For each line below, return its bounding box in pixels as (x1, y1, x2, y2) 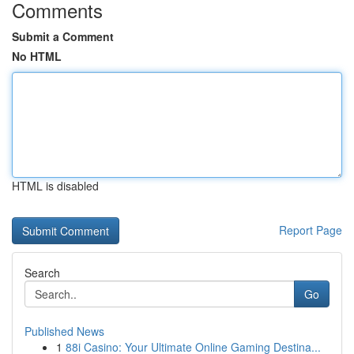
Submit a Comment (12, 28, 114, 44)
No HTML (12, 48, 62, 64)
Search (24, 265, 60, 281)
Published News (24, 323, 104, 339)
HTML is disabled (12, 178, 99, 194)
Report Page (279, 222, 342, 238)
